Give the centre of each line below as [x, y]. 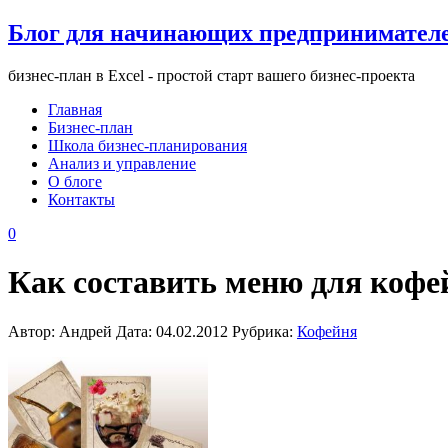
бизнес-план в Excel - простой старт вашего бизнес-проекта [211, 75]
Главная [75, 109]
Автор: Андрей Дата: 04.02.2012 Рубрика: [152, 331]
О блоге [75, 181]
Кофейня [327, 331]
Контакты [81, 199]
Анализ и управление [122, 163]
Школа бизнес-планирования [147, 145]
